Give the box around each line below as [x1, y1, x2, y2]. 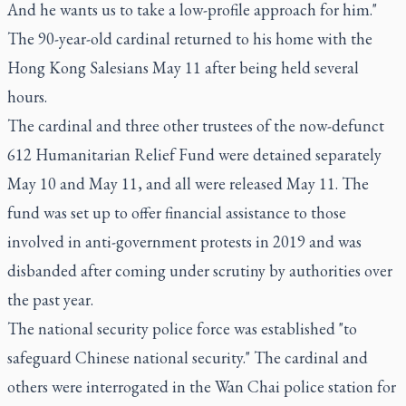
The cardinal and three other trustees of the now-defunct [7, 115, 384, 136]
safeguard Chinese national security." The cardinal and [7, 347, 368, 368]
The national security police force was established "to [7, 318, 357, 339]
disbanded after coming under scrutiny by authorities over [7, 260, 392, 281]
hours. [7, 86, 47, 107]
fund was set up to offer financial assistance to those [7, 202, 346, 223]
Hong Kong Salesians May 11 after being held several [7, 57, 359, 78]
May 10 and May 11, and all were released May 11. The [7, 173, 369, 194]
